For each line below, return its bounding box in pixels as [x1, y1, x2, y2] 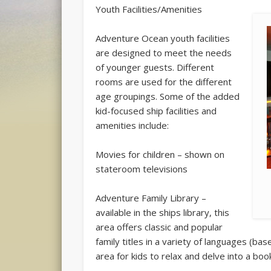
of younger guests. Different [96, 61, 215, 74]
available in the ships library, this [96, 206, 230, 219]
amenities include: [96, 119, 169, 132]
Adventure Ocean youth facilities [96, 32, 230, 45]
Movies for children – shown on [96, 148, 225, 161]
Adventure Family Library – [96, 192, 207, 204]
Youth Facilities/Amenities [96, 3, 203, 16]
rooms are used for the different [96, 76, 232, 88]
